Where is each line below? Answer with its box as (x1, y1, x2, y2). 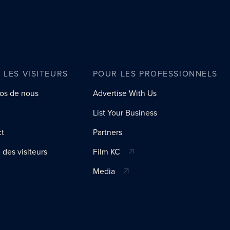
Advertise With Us (92, 87, 157, 99)
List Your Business (92, 106, 157, 119)
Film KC (92, 145, 120, 158)
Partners (92, 126, 122, 138)
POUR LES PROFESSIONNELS (92, 67, 218, 80)
